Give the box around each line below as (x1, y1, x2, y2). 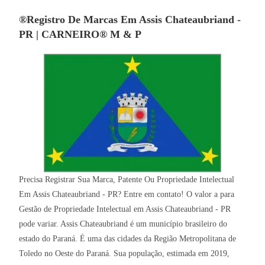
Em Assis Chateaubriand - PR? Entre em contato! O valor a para (19, 190, 235, 199)
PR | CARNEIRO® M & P (19, 28, 142, 41)
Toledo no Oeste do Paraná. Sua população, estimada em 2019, (19, 249, 230, 258)
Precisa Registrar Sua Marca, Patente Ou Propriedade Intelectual (19, 175, 235, 185)
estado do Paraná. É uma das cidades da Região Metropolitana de (19, 234, 237, 244)
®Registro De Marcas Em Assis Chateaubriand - (19, 14, 241, 26)
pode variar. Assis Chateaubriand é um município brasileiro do (19, 219, 228, 229)
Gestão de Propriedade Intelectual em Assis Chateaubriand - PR (19, 205, 231, 214)
